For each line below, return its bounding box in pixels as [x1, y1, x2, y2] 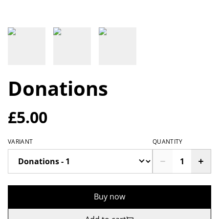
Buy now [94, 191, 125, 202]
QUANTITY [153, 137, 183, 146]
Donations [8, 75, 108, 102]
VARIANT [8, 137, 33, 146]
